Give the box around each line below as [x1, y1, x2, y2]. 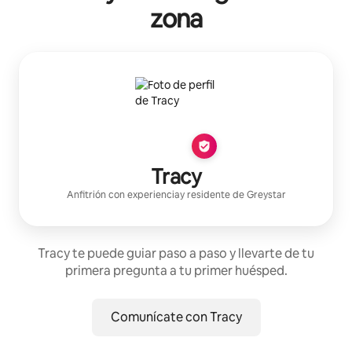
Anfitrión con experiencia [66, 188, 180, 201]
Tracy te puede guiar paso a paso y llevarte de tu [38, 244, 314, 262]
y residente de [179, 188, 247, 201]
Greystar [246, 188, 286, 201]
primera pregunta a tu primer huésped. [64, 262, 288, 279]
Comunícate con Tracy [110, 308, 242, 325]
